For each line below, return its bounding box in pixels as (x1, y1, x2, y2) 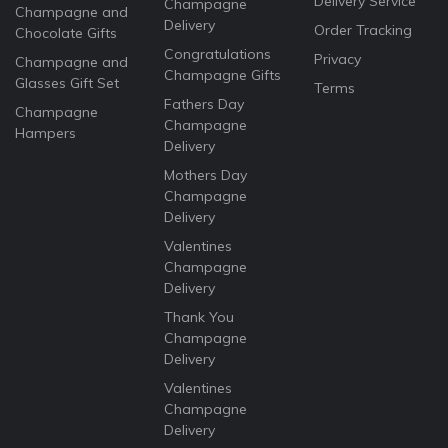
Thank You (164, 308, 235, 327)
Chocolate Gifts (15, 24, 117, 43)
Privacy (313, 50, 361, 69)
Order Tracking (313, 21, 412, 40)
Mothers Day (164, 166, 248, 185)
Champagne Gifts (164, 66, 282, 85)
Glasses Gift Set (15, 74, 119, 93)
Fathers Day (164, 95, 245, 114)
